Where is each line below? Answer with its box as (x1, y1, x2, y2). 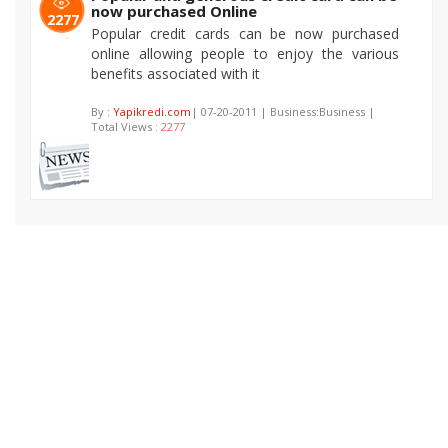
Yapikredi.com (113, 104, 191, 119)
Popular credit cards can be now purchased (91, 24, 399, 43)
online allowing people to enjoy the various (91, 44, 399, 63)
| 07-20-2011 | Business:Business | (191, 104, 375, 119)
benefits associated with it (91, 64, 260, 83)
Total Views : (91, 119, 161, 134)
